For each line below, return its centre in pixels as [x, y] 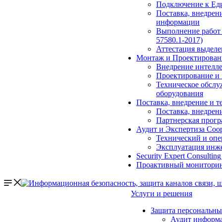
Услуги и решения [162, 194]
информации [178, 22]
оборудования [180, 93]
